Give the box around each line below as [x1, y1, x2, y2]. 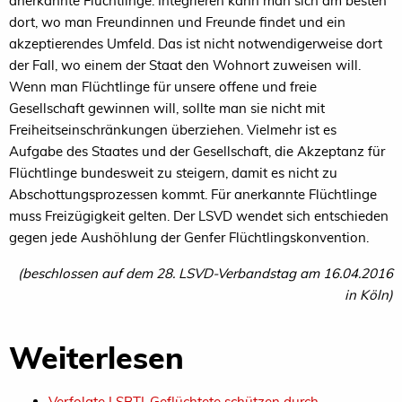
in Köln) [345, 286, 393, 304]
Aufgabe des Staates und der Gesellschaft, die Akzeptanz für [9, 143, 385, 161]
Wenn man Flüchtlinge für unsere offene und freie [9, 78, 317, 96]
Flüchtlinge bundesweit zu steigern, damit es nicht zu [9, 164, 337, 182]
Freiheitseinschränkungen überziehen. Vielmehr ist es [9, 121, 336, 139]
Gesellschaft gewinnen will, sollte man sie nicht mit [9, 100, 325, 118]
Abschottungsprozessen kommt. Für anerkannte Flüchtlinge [9, 186, 377, 204]
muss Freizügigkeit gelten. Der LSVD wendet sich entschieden [9, 207, 389, 225]
